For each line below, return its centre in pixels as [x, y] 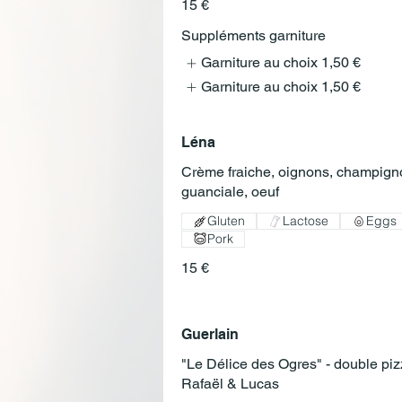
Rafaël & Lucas [230, 384]
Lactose [306, 221]
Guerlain [210, 335]
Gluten [226, 221]
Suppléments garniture [253, 36]
